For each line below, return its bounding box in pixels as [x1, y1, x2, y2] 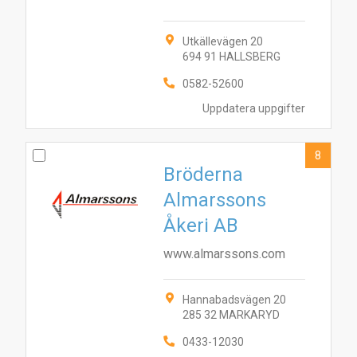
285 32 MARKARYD [182, 308, 280, 321]
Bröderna [163, 163, 243, 186]
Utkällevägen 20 [182, 35, 263, 48]
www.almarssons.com [163, 246, 285, 261]
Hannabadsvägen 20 [182, 293, 286, 306]
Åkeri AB [163, 214, 238, 237]
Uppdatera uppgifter [202, 101, 305, 115]
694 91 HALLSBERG [182, 50, 280, 63]
